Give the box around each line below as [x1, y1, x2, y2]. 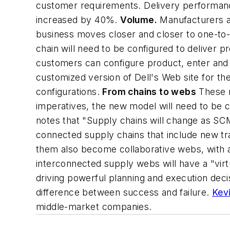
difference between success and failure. [36, 187, 212, 198]
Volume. [120, 14, 158, 25]
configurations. [36, 86, 103, 97]
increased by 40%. [36, 14, 121, 25]
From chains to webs [102, 86, 197, 97]
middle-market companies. [36, 201, 152, 212]
